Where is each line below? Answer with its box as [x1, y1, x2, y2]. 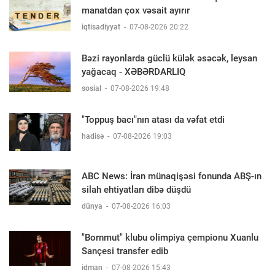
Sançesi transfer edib [82, 246, 168, 257]
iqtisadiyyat [82, 22, 122, 31]
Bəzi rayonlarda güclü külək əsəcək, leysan [82, 52, 257, 64]
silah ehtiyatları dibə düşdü [82, 184, 191, 196]
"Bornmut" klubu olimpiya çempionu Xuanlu [82, 232, 258, 244]
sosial [82, 83, 103, 93]
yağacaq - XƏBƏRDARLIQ [82, 66, 185, 77]
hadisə [82, 131, 106, 141]
